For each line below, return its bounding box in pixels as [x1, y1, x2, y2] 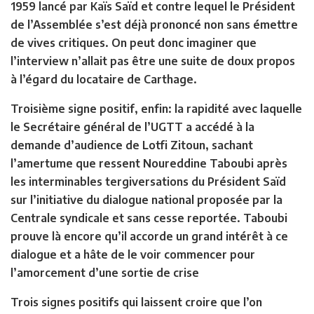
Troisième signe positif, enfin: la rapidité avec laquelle [11, 102, 302, 116]
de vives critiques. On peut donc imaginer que [11, 36, 257, 50]
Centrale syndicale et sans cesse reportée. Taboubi [11, 211, 287, 226]
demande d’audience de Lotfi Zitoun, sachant [11, 138, 253, 153]
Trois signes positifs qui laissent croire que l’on [11, 295, 262, 310]
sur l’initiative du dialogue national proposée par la [11, 193, 282, 207]
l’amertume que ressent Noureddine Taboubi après [11, 156, 287, 171]
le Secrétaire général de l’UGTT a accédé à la [11, 120, 254, 135]
